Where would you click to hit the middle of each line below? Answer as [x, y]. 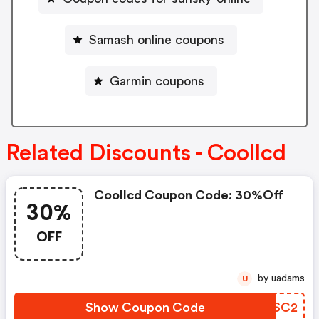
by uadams [288, 279]
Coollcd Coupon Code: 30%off [189, 195]
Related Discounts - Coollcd [146, 153]
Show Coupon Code [145, 308]
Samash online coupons [157, 40]
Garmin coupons [157, 81]
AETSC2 [272, 308]
